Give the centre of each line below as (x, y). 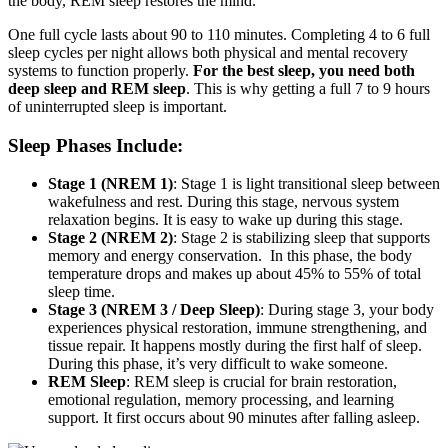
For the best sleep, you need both (304, 70)
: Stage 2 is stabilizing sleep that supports (301, 238)
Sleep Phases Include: (98, 145)
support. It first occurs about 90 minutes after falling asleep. (234, 418)
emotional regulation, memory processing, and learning (221, 400)
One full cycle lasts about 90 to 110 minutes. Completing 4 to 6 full (219, 34)
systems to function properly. (100, 70)
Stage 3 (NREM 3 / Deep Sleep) (154, 310)
